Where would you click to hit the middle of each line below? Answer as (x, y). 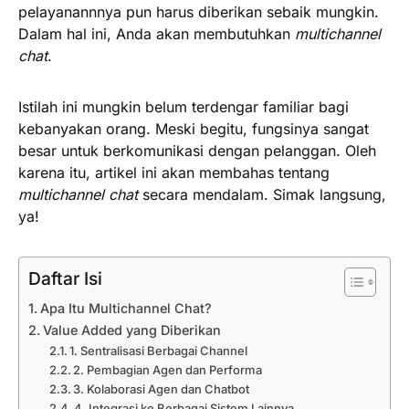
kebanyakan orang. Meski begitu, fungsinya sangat (194, 128)
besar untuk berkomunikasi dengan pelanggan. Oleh (197, 150)
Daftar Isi (65, 278)
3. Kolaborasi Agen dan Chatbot (162, 388)
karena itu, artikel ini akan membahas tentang (174, 172)
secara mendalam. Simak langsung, (264, 194)
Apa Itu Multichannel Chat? (126, 308)
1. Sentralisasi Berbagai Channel (159, 350)
